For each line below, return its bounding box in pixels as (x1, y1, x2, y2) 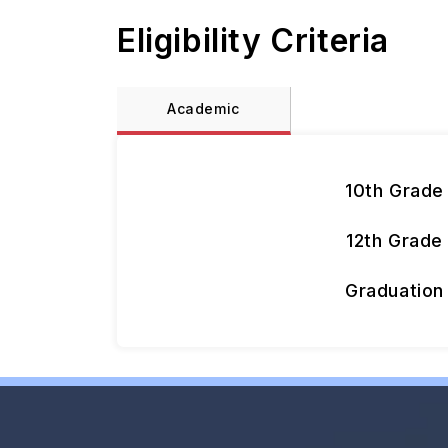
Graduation (345, 280, 444, 301)
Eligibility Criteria (117, 21, 389, 60)
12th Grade (346, 230, 443, 251)
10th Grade (345, 180, 444, 201)
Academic (167, 100, 240, 117)
